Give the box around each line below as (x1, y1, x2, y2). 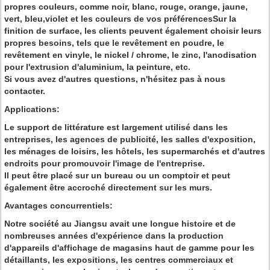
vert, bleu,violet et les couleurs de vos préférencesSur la (4, 14, 236, 24)
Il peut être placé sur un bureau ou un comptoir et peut (4, 171, 230, 180)
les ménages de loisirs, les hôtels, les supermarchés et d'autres (4, 146, 265, 156)
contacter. (4, 86, 45, 96)
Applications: (4, 104, 60, 114)
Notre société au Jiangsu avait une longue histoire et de (4, 219, 236, 228)
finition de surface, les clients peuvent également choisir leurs (4, 26, 262, 36)
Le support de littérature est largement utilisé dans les (4, 122, 228, 132)
